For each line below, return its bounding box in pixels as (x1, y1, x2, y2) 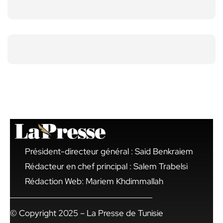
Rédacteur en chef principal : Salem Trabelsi (25, 161, 188, 172)
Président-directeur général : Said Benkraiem (25, 146, 193, 157)
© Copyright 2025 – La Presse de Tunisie (10, 208, 163, 219)
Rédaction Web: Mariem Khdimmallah (25, 176, 163, 187)
